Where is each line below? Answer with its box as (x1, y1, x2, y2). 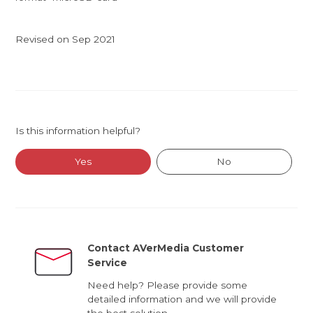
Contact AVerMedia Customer (87, 242, 245, 254)
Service (87, 257, 128, 269)
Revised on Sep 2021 (15, 33, 116, 45)
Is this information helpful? (15, 124, 141, 136)
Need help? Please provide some (87, 279, 248, 291)
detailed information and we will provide (87, 293, 277, 305)
